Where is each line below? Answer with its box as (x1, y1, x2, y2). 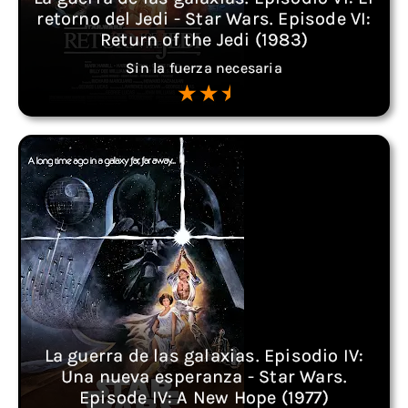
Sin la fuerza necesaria (126, 59, 282, 76)
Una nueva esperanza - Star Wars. (60, 366, 348, 387)
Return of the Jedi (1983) (100, 29, 308, 50)
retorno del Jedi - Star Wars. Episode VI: (36, 8, 372, 29)
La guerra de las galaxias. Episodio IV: (44, 345, 364, 366)
